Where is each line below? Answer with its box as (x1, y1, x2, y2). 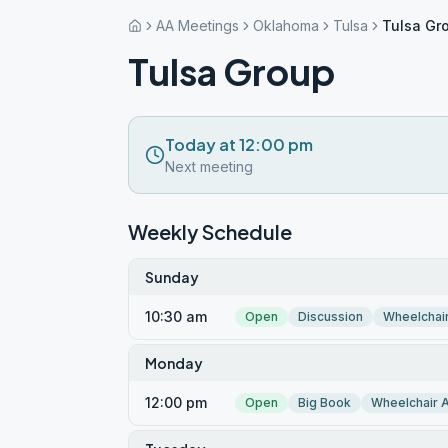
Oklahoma (253, 17, 319, 34)
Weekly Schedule (128, 219, 292, 244)
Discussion (298, 309, 363, 324)
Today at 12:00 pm (165, 134, 313, 155)
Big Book (298, 395, 351, 410)
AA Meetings (156, 17, 239, 34)
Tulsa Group (128, 49, 335, 94)
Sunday (145, 268, 199, 286)
